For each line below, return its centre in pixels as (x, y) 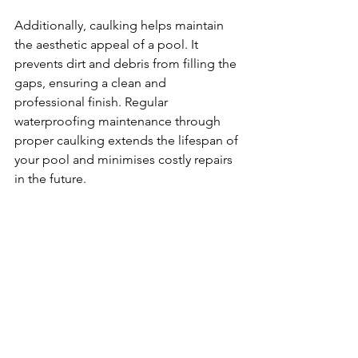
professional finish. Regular (93, 102)
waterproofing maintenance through (119, 121)
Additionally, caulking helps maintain (121, 25)
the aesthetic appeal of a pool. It (108, 44)
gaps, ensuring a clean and (92, 83)
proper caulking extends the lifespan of (128, 140)
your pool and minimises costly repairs (125, 159)
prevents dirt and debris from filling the (127, 64)
